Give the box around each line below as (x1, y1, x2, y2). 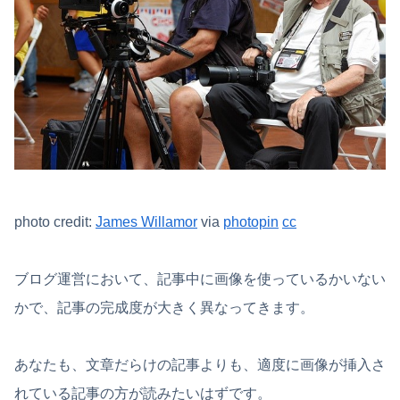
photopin (223, 213, 279, 229)
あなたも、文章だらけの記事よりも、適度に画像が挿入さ (14, 356, 386, 372)
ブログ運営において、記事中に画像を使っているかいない (14, 271, 386, 287)
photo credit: (14, 213, 96, 229)
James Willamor (96, 213, 197, 229)
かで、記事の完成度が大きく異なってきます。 (14, 299, 314, 315)
